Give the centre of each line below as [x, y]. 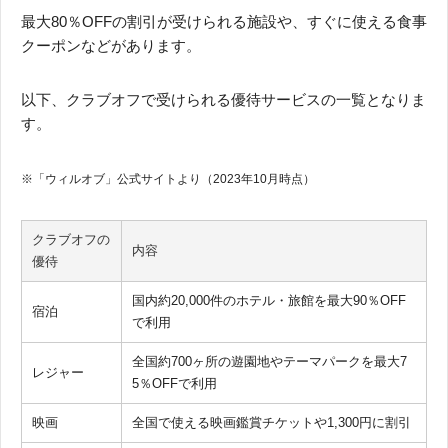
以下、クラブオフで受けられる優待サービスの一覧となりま [223, 99]
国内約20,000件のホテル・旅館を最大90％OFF [269, 300]
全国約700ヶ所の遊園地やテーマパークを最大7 [269, 361]
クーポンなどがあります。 [111, 45]
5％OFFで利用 [174, 383]
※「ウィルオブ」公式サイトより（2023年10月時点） [168, 178]
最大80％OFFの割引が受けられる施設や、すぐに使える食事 [224, 21]
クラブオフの [71, 239]
